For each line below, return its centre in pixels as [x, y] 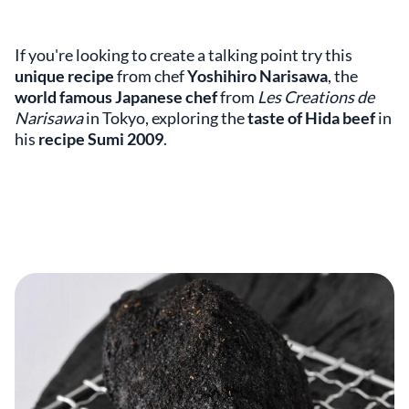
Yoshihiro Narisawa [257, 75]
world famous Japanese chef [117, 96]
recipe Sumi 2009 [101, 138]
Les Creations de [316, 96]
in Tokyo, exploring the [165, 117]
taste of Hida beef [313, 117]
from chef [151, 75]
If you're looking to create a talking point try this [184, 54]
